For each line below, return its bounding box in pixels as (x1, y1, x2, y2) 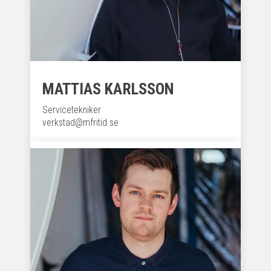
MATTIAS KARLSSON (42, 80, 174, 98)
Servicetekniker (42, 105, 101, 116)
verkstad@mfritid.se (42, 117, 119, 128)
